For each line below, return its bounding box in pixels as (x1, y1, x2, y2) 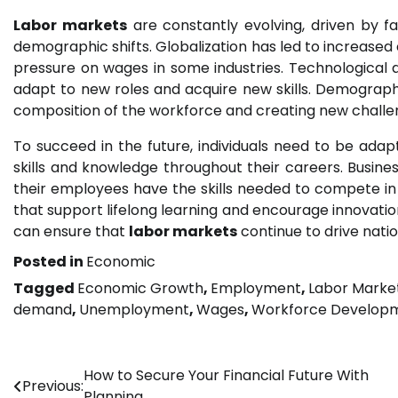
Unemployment (79, 299, 189, 321)
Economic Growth (77, 278, 203, 299)
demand (13, 299, 72, 321)
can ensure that (13, 221, 129, 243)
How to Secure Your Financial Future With (84, 365, 369, 386)
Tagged (13, 278, 77, 299)
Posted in (13, 251, 86, 273)
